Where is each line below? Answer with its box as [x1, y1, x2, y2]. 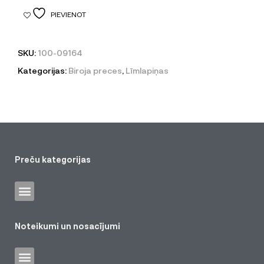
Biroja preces [68, 65, 122, 75]
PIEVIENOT [51, 9, 86, 18]
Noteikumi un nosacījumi [15, 220, 120, 231]
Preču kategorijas [15, 154, 91, 164]
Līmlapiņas [126, 65, 169, 75]
